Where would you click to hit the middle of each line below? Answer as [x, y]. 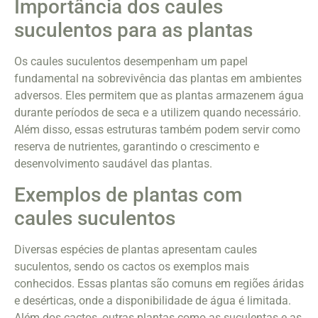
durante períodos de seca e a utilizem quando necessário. [158, 113]
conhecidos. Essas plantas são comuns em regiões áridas [159, 283]
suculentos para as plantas [133, 31]
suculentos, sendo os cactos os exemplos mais [132, 266]
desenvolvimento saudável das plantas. [113, 164]
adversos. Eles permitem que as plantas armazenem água [159, 96]
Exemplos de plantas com [128, 194]
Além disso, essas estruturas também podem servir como [157, 130]
